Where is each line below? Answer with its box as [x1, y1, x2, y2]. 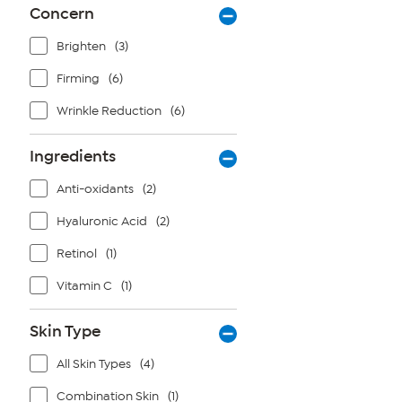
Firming [57, 71, 100, 86]
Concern [30, 4, 94, 23]
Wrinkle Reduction [57, 103, 162, 118]
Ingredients [30, 146, 116, 166]
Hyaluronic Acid [57, 214, 147, 229]
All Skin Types [57, 356, 131, 371]
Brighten [57, 39, 106, 54]
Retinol [57, 246, 97, 261]
